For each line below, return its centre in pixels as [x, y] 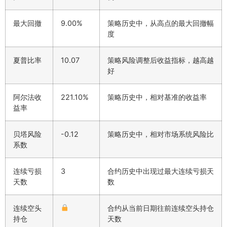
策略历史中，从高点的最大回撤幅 [161, 23]
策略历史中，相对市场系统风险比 [161, 134]
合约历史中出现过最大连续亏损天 [161, 171]
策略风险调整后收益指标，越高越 [161, 60]
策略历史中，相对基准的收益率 [157, 97]
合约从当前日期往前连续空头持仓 [161, 208]
